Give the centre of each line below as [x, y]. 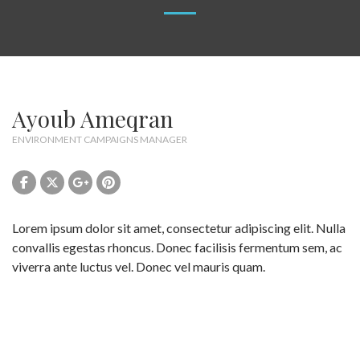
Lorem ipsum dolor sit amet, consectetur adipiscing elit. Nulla [179, 228]
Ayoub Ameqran [93, 119]
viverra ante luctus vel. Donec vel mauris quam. [139, 266]
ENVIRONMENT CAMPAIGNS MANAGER [100, 139]
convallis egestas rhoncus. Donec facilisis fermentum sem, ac [177, 247]
